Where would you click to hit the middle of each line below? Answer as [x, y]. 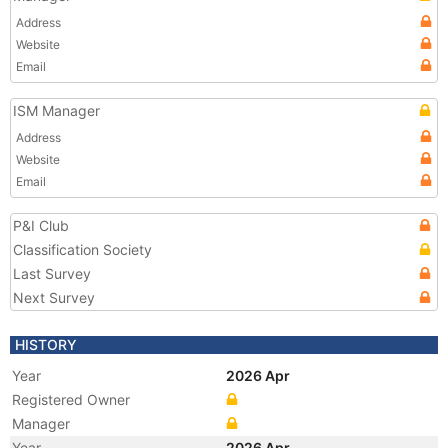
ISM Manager [56, 110]
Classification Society [82, 249]
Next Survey [54, 297]
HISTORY [46, 344]
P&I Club [41, 225]
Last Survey [52, 273]
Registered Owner [71, 399]
